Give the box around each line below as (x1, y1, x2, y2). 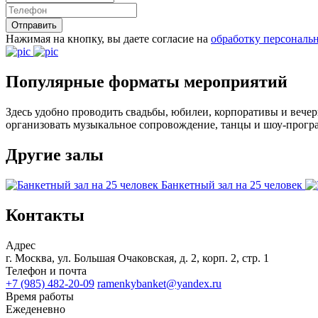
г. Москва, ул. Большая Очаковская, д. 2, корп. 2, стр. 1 (6, 251, 269, 264)
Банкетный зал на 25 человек (161, 179, 302, 192)
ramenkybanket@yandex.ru (97, 277, 221, 290)
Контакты (6, 205, 84, 224)
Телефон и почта (6, 264, 87, 277)
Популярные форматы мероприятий (6, 72, 287, 92)
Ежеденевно (6, 302, 65, 315)
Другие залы (6, 146, 104, 165)
